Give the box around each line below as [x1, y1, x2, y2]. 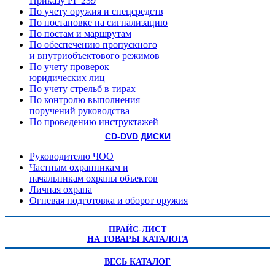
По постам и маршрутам [29, 28, 131, 39]
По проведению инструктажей [29, 117, 158, 128]
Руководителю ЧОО [29, 151, 114, 162]
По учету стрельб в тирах [29, 83, 136, 95]
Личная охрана [29, 184, 92, 195]
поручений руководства [29, 106, 130, 117]
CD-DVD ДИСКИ [104, 131, 171, 142]
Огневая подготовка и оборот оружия [29, 195, 188, 206]
